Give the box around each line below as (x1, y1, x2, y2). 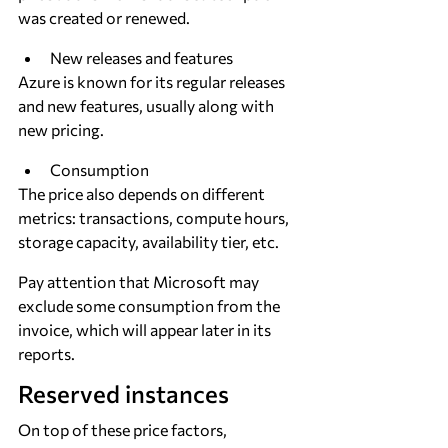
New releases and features (50, 48, 233, 67)
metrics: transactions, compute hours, (18, 208, 292, 227)
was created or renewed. (18, 8, 190, 27)
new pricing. (18, 120, 104, 139)
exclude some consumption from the (18, 296, 283, 315)
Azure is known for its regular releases (18, 72, 288, 91)
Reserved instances (18, 379, 229, 408)
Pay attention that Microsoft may (18, 272, 262, 291)
